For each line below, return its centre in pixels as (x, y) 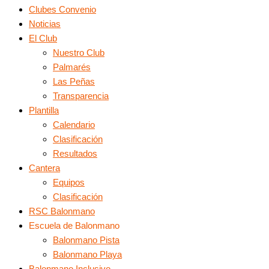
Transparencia (81, 96)
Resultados (75, 153)
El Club (43, 38)
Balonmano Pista (86, 240)
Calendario (74, 125)
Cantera (44, 168)
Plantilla (44, 110)
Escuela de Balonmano (74, 225)
